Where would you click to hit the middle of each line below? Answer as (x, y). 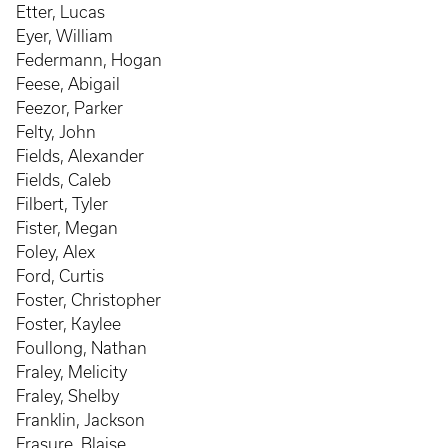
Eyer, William (64, 36)
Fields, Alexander (80, 156)
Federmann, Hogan (89, 60)
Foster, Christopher (88, 300)
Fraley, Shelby (67, 396)
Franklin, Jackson (80, 420)
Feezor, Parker (69, 108)
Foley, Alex (55, 252)
